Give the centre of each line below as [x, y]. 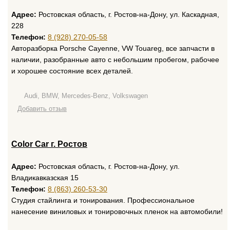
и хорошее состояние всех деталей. [72, 71]
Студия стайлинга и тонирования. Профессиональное [103, 200]
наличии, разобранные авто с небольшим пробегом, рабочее [115, 60]
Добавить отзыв [42, 109]
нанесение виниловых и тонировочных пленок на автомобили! [117, 212]
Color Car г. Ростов [49, 144]
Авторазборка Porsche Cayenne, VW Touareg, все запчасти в [113, 48]
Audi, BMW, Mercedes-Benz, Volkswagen [86, 96]
